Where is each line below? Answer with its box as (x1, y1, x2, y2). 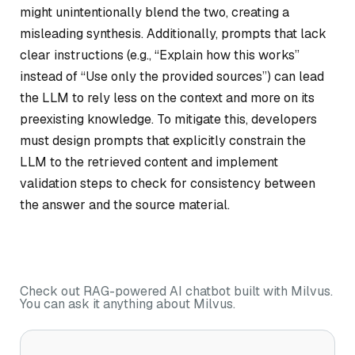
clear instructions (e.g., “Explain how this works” (20, 46, 300, 63)
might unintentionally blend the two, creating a (20, 3, 289, 21)
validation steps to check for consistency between (20, 174, 315, 192)
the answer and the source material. (20, 196, 230, 213)
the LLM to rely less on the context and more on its (20, 89, 315, 106)
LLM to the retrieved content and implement (20, 153, 278, 170)
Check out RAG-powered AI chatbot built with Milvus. (20, 283, 333, 300)
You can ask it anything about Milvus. (20, 296, 235, 313)
